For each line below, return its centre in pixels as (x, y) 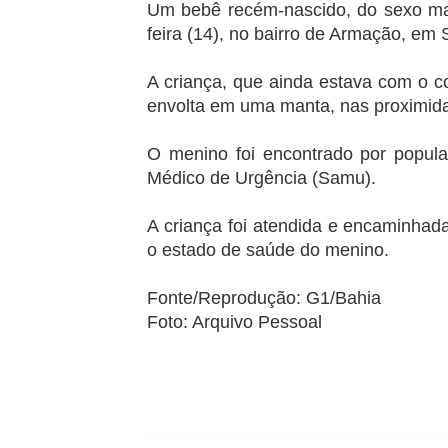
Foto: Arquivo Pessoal (234, 322)
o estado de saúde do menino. (268, 250)
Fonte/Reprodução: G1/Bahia (264, 298)
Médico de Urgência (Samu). (261, 178)
